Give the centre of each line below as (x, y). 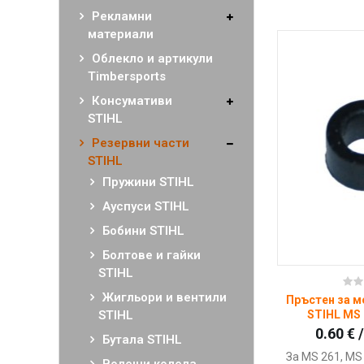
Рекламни (122, 16)
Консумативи (132, 101)
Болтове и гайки (152, 255)
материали (121, 34)
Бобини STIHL (143, 231)
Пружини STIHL (148, 182)
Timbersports (127, 76)
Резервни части (141, 143)
